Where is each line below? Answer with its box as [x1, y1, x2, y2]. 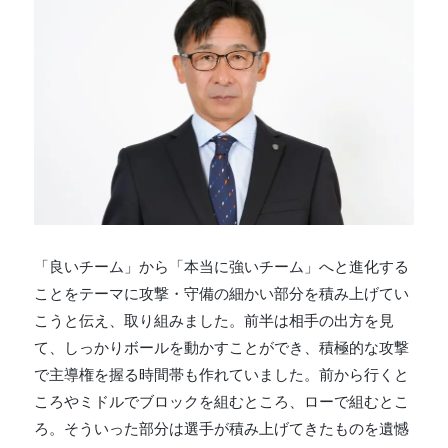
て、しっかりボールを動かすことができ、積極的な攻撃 [34, 340, 410, 357]
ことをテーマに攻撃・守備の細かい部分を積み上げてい [34, 286, 410, 303]
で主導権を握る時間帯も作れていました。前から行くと [34, 367, 410, 384]
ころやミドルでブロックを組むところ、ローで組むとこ [34, 394, 410, 411]
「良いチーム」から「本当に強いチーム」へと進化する [34, 259, 410, 276]
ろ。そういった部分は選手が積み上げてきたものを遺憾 [34, 421, 410, 438]
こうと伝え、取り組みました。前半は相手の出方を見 [34, 313, 395, 330]
